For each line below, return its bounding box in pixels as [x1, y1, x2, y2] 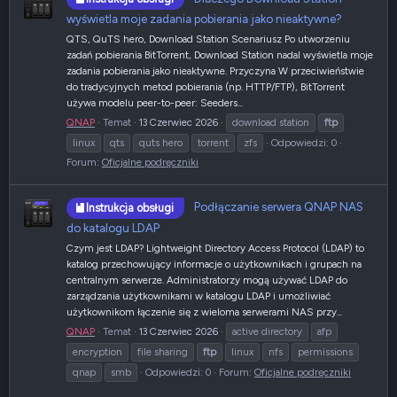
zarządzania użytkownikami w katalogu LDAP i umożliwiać [66, 289, 331, 302]
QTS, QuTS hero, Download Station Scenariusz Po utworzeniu [66, 33, 350, 46]
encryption [73, 345, 122, 358]
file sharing [137, 345, 188, 358]
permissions [298, 345, 353, 358]
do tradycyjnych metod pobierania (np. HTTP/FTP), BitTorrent [66, 81, 345, 94]
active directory [232, 324, 302, 338]
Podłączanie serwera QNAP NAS [194, 199, 363, 214]
